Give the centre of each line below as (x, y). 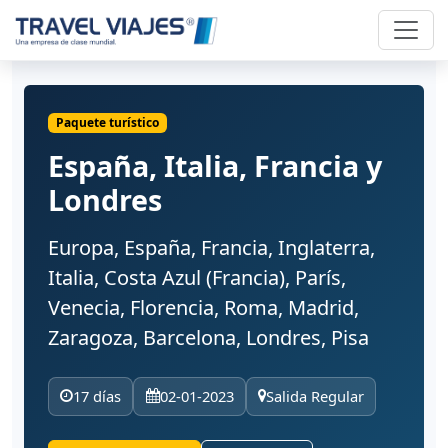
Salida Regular (314, 396)
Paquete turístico (107, 122)
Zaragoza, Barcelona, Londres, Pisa (208, 338)
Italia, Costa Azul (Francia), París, (197, 278)
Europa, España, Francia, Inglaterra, (211, 248)
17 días (97, 396)
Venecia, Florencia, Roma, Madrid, (203, 308)
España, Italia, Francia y (215, 166)
